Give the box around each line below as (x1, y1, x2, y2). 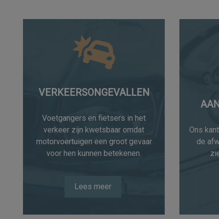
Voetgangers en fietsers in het (42, 113, 146, 123)
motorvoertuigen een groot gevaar (36, 136, 152, 146)
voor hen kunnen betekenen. (46, 148, 141, 158)
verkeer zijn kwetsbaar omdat (44, 125, 144, 134)
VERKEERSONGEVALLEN (38, 86, 150, 98)
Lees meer (74, 182, 111, 192)
